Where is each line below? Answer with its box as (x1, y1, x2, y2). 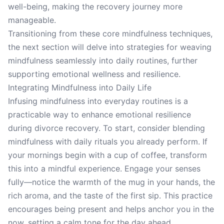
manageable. (8, 15, 56, 25)
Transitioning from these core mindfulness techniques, (8, 28, 212, 38)
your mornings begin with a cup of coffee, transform (8, 150, 207, 160)
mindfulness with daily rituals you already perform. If (8, 136, 207, 146)
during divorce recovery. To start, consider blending (8, 123, 205, 133)
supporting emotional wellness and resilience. (8, 69, 180, 79)
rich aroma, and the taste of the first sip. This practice (8, 190, 212, 200)
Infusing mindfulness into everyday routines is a (8, 96, 188, 106)
